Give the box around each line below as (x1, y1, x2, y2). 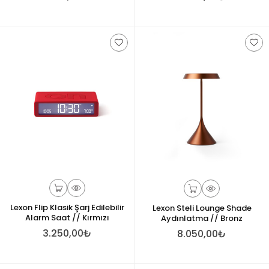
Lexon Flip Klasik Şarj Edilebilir (10, 201, 124, 213)
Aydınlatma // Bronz (161, 213, 243, 224)
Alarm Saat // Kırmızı (25, 211, 109, 223)
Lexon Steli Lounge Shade (152, 202, 252, 214)
